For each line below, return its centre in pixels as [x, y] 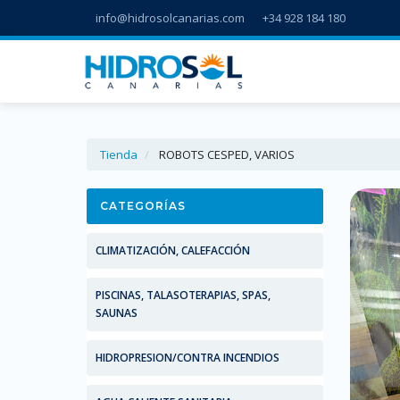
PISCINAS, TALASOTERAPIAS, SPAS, [183, 295]
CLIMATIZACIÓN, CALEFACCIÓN [173, 250]
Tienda [119, 154]
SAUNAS [117, 313]
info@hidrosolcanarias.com [170, 18]
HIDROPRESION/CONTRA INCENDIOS [187, 358]
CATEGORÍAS [143, 206]
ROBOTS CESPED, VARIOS [225, 154]
